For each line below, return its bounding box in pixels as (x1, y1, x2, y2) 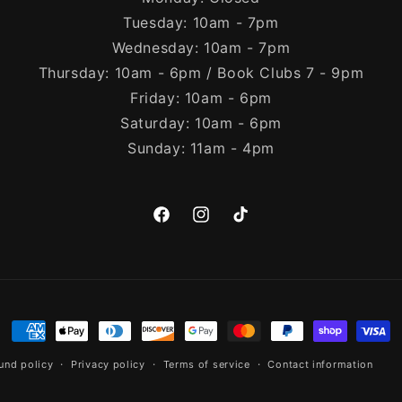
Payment (11, 323, 74, 341)
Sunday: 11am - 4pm (127, 139, 275, 157)
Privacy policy (71, 358, 145, 371)
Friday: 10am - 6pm (130, 89, 272, 107)
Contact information (267, 358, 373, 371)
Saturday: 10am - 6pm (120, 114, 282, 132)
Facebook (151, 216, 214, 232)
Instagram (190, 216, 255, 232)
